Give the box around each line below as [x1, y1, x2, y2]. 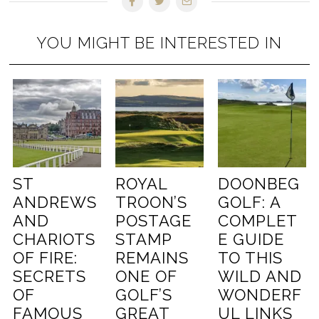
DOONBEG [217, 174, 300, 193]
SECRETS [13, 266, 87, 286]
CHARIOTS [13, 229, 96, 249]
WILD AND [217, 266, 302, 286]
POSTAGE [115, 211, 192, 230]
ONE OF [115, 266, 177, 286]
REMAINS [115, 248, 189, 267]
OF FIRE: [13, 248, 78, 267]
